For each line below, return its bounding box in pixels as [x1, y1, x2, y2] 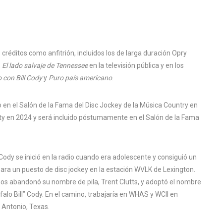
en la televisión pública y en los [88, 61, 184, 69]
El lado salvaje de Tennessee [2, 61, 88, 69]
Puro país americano [49, 73, 112, 82]
